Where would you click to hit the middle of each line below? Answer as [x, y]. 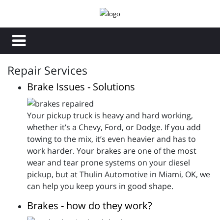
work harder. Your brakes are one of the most [112, 151]
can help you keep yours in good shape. [100, 186]
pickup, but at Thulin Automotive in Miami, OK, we [119, 175]
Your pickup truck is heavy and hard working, [110, 116]
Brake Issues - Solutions [81, 87]
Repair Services [47, 70]
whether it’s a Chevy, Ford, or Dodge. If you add [114, 127]
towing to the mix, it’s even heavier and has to [111, 139]
